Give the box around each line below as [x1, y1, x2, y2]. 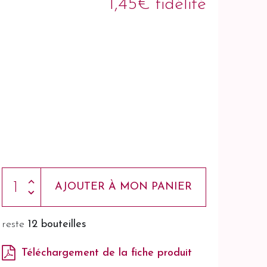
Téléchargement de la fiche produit [21, 247, 192, 259]
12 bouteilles [27, 218, 86, 230]
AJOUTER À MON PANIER [54, 181, 192, 193]
